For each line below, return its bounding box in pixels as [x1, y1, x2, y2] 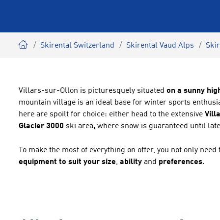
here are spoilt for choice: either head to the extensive [19, 110, 205, 118]
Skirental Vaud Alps [126, 42, 194, 50]
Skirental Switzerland [40, 42, 114, 50]
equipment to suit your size [19, 158, 116, 166]
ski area [66, 122, 93, 130]
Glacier [19, 122, 44, 130]
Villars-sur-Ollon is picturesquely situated [19, 87, 166, 95]
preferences [159, 158, 202, 166]
